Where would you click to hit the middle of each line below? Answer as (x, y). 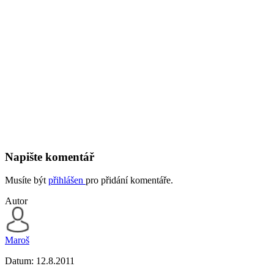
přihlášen (67, 180)
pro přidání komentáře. (129, 180)
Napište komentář (50, 157)
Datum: (20, 261)
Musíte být (27, 180)
